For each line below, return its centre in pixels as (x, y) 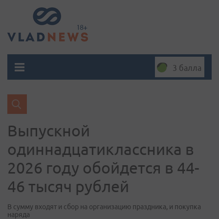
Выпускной (49, 131)
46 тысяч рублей (68, 186)
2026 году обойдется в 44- (103, 168)
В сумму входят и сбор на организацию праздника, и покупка (104, 207)
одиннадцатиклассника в (101, 149)
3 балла (187, 68)
